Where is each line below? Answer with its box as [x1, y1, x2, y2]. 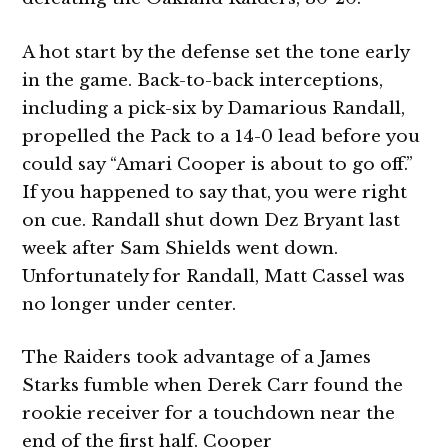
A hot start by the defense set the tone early [22, 41, 410, 63]
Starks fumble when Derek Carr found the [22, 375, 404, 396]
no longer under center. [22, 293, 237, 315]
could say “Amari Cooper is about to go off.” [22, 153, 414, 175]
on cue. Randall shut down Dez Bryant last [22, 209, 401, 231]
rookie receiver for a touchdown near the [22, 403, 396, 424]
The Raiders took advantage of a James [22, 347, 372, 368]
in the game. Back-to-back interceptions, [22, 69, 384, 91]
